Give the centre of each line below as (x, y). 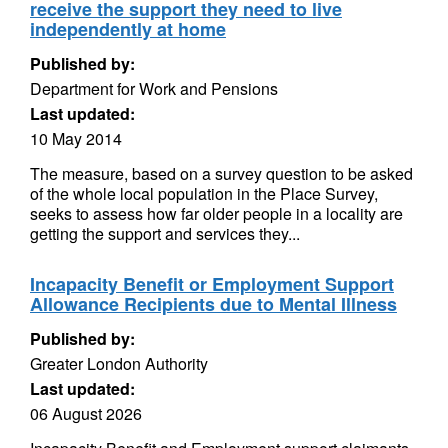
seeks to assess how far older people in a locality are (216, 213)
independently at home (128, 29)
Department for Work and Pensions (154, 88)
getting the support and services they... (165, 233)
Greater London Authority (119, 363)
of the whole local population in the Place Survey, (204, 193)
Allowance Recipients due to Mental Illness (213, 304)
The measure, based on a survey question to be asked (221, 173)
